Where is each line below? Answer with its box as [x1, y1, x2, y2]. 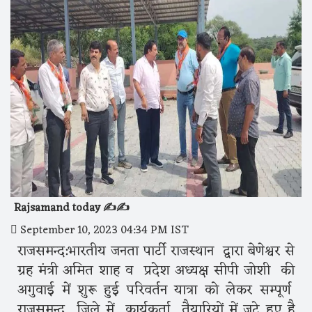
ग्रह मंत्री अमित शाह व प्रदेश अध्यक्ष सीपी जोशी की [17, 258, 295, 283]
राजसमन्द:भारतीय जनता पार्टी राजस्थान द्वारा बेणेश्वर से [17, 238, 295, 264]
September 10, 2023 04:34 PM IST [17, 220, 189, 240]
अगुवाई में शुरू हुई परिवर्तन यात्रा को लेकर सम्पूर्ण [17, 277, 295, 303]
